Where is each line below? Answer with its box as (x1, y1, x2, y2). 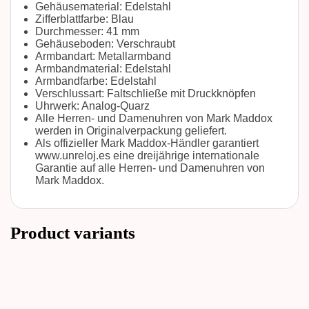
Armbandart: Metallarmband (35, 50, 171, 62)
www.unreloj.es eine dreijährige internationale (35, 150, 259, 161)
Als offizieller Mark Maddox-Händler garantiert (35, 137, 259, 149)
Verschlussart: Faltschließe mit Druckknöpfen (35, 88, 256, 99)
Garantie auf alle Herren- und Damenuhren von (35, 162, 265, 174)
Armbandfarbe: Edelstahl (35, 75, 157, 87)
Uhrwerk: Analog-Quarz (35, 100, 150, 112)
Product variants (10, 223, 135, 242)
